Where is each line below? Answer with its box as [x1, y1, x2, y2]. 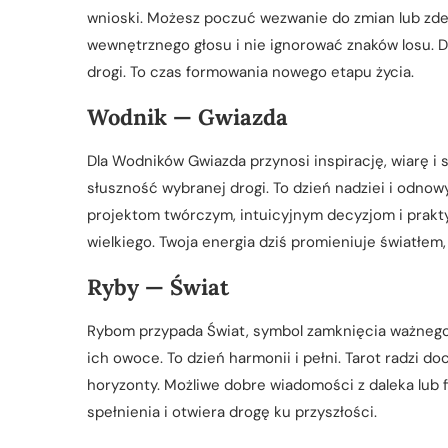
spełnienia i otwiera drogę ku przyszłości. [87, 401, 377, 422]
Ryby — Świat [87, 272, 229, 301]
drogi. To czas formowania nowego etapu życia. [87, 61, 414, 82]
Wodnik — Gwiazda [87, 102, 288, 131]
